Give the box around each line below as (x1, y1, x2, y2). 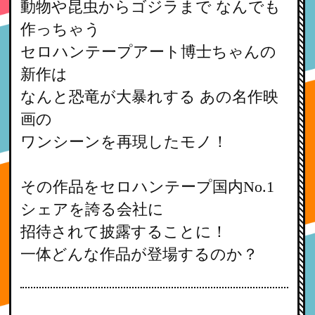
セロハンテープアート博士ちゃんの (20, 43, 277, 60)
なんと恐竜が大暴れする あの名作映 (20, 88, 279, 105)
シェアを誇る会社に (20, 200, 165, 218)
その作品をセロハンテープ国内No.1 (20, 178, 275, 195)
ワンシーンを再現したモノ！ (20, 133, 229, 150)
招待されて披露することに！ (20, 223, 228, 240)
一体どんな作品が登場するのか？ (20, 245, 259, 263)
